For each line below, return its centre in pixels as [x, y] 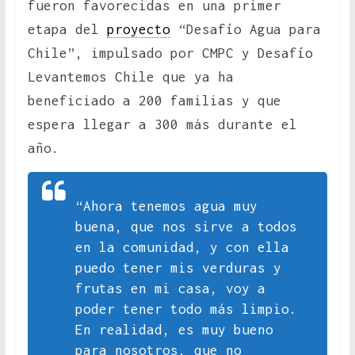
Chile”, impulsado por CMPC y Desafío [170, 53]
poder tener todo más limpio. [186, 309]
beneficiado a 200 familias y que [154, 101]
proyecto [138, 30]
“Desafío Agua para [245, 30]
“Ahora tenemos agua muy [166, 206]
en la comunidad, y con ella [182, 248]
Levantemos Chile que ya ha [130, 77]
